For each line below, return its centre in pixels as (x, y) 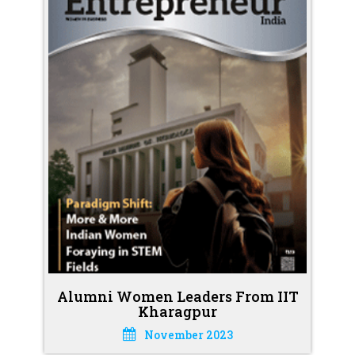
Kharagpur (177, 312)
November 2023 (188, 335)
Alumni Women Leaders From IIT (177, 297)
